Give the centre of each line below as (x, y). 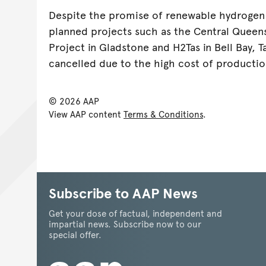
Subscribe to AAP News (123, 192)
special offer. (75, 234)
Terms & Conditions (163, 113)
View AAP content (86, 113)
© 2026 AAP (74, 100)
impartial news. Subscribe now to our (125, 223)
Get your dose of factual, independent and (135, 213)
